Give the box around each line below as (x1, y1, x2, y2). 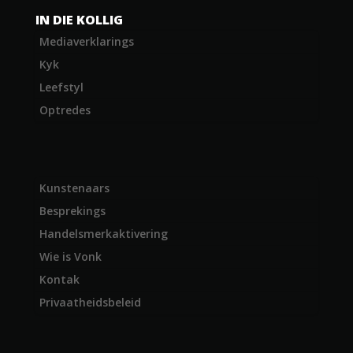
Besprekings (39, 203, 106, 219)
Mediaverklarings (39, 34, 134, 49)
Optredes (39, 102, 91, 117)
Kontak (39, 272, 80, 288)
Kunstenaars (39, 180, 110, 196)
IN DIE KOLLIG (35, 11, 123, 28)
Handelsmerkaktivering (39, 226, 168, 242)
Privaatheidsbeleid (39, 295, 141, 310)
